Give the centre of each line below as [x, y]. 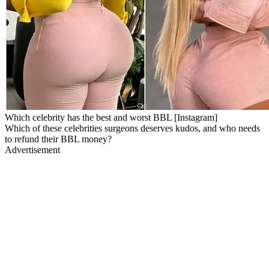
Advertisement [32, 150]
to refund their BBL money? [58, 139]
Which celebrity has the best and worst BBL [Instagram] [111, 117]
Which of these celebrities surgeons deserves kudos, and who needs [132, 128]
